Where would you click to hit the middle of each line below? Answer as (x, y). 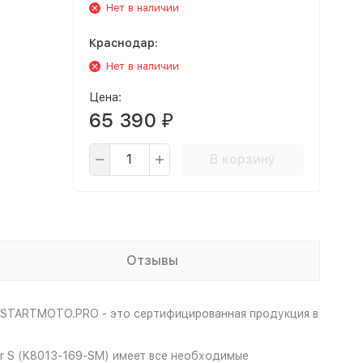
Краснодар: (123, 43)
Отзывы (152, 261)
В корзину (243, 159)
